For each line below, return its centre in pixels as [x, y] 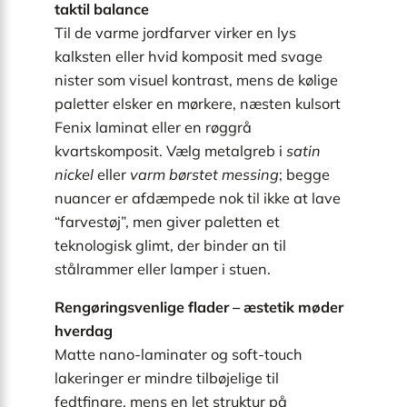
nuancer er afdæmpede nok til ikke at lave [198, 198]
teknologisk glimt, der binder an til [170, 245]
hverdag [84, 331]
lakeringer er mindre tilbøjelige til [167, 378]
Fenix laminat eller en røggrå [153, 127]
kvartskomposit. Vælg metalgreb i [170, 150]
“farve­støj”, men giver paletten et [167, 221]
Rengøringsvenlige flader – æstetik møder [199, 308]
